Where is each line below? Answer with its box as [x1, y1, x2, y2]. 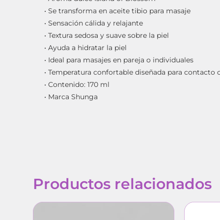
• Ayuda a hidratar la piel [44, 43, 127, 52]
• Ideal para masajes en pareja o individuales [44, 55, 194, 64]
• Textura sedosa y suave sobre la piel [44, 30, 169, 40]
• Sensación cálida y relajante [44, 18, 143, 27]
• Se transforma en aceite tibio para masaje [44, 6, 191, 15]
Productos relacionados [33, 174, 212, 193]
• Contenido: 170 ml [44, 80, 110, 89]
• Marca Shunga [44, 92, 98, 101]
